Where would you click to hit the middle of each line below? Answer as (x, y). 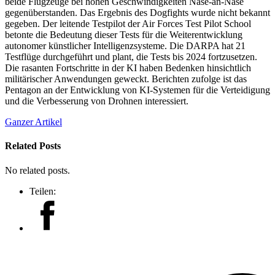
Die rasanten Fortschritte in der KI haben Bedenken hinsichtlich (128, 68)
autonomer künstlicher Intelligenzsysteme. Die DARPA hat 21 (125, 46)
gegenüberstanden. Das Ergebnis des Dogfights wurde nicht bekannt (137, 13)
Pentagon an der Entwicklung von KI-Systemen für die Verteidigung (137, 90)
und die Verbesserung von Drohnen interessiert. (97, 101)
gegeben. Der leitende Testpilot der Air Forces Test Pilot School (128, 24)
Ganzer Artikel (33, 122)
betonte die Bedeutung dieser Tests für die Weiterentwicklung (124, 35)
